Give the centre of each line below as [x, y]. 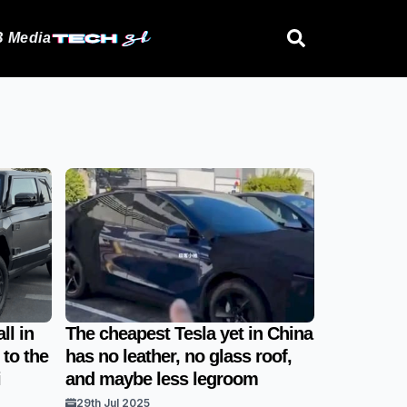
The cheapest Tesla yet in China [189, 333]
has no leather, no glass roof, [179, 356]
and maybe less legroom [162, 379]
